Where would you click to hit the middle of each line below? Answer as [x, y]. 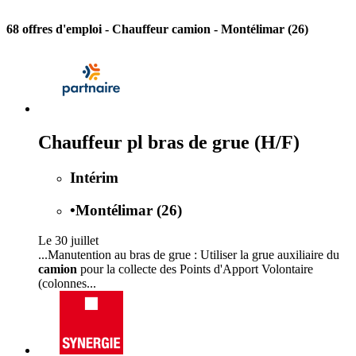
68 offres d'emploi [56, 29]
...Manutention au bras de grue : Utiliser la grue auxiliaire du [189, 255]
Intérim [94, 177]
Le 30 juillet [68, 241]
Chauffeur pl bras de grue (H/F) [169, 142]
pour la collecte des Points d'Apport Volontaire [195, 269]
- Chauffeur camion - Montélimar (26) [207, 29]
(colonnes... [67, 284]
